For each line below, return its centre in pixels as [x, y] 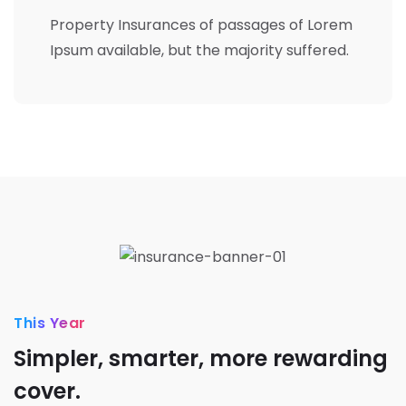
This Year [50, 324]
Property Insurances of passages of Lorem [201, 24]
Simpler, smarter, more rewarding [201, 359]
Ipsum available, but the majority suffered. [199, 50]
